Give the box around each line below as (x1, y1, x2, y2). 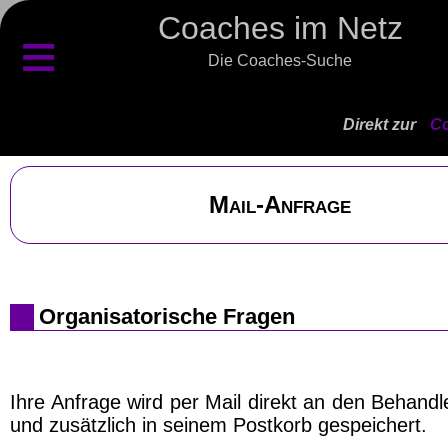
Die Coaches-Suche (208, 52, 352, 69)
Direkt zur (343, 116, 420, 133)
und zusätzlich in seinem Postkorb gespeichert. (10, 413, 427, 436)
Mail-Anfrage (209, 191, 351, 218)
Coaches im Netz (157, 10, 403, 46)
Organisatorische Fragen (39, 303, 295, 329)
